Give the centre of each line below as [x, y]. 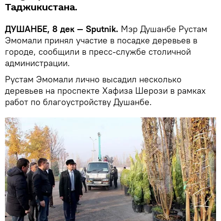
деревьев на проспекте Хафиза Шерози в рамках [105, 91]
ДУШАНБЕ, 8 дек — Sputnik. [62, 29]
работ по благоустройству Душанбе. [78, 102]
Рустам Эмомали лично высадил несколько [93, 79]
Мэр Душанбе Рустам [163, 29]
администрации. [37, 63]
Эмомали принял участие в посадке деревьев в [101, 40]
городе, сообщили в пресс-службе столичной [98, 52]
